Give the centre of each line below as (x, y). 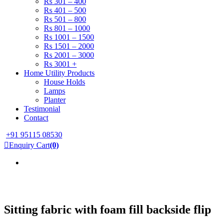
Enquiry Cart (29, 145)
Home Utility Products (59, 73)
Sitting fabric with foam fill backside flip (108, 209)
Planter (55, 100)
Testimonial (42, 109)
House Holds (64, 82)
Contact (36, 118)
